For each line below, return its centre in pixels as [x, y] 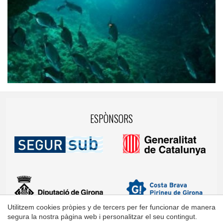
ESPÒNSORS [111, 118]
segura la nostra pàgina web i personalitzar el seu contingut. [102, 217]
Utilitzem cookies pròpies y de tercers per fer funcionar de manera [111, 207]
